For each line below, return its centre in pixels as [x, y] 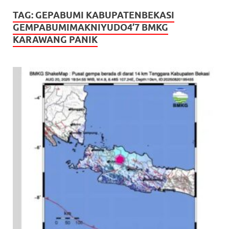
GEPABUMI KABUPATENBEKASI [105, 15]
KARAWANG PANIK [55, 39]
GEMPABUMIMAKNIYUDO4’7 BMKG [90, 27]
